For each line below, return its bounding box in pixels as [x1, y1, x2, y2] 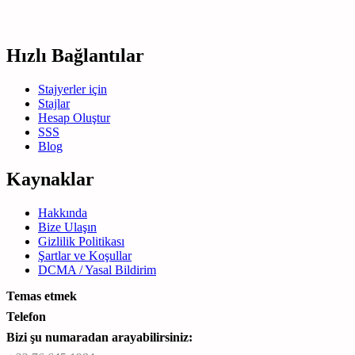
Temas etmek [6, 289, 77, 303]
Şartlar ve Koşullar [38, 249, 132, 263]
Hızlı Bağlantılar [6, 44, 144, 66]
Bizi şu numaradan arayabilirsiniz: [6, 330, 193, 345]
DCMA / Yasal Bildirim [38, 263, 156, 277]
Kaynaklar [6, 169, 94, 190]
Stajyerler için [38, 82, 107, 96]
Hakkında [38, 206, 87, 220]
